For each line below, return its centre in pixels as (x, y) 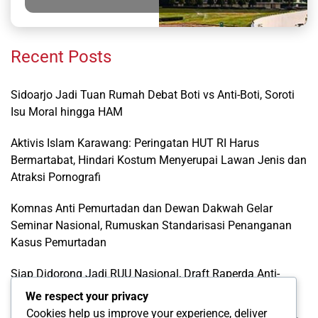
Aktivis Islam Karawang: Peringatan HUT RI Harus (135, 143)
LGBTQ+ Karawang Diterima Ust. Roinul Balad (126, 290)
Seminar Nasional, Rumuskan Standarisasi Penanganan (151, 225)
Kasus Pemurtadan (59, 242)
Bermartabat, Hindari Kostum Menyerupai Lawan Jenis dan (159, 160)
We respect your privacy (87, 296)
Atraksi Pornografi (56, 177)
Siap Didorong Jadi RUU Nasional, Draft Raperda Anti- (145, 273)
